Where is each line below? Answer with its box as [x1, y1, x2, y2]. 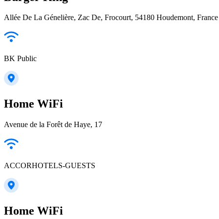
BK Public [4, 54, 37, 63]
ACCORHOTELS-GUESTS [4, 161, 95, 170]
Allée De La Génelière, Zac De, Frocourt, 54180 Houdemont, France [4, 13, 218, 22]
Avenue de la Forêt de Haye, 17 [4, 120, 102, 129]
